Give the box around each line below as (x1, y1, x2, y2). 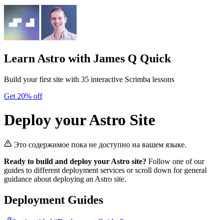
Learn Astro (4, 52, 65, 65)
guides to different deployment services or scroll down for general (4, 166, 207, 175)
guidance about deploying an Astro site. (4, 175, 126, 184)
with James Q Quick (65, 52, 171, 65)
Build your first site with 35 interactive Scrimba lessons (4, 75, 174, 83)
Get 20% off (4, 91, 42, 100)
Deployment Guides (4, 193, 103, 207)
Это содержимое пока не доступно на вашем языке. (14, 140, 187, 149)
